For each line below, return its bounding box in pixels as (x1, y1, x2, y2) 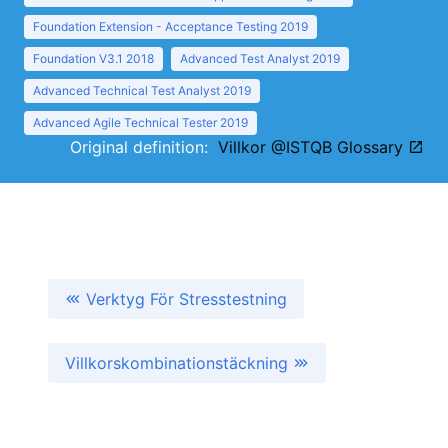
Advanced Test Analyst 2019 (180, 51, 340, 66)
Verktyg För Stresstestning (86, 289, 287, 309)
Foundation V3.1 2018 (33, 51, 154, 66)
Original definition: (70, 137, 218, 157)
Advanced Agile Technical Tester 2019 (33, 115, 248, 130)
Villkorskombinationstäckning (65, 353, 293, 373)
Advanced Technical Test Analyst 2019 (33, 83, 251, 98)
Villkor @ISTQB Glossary (218, 137, 408, 157)
